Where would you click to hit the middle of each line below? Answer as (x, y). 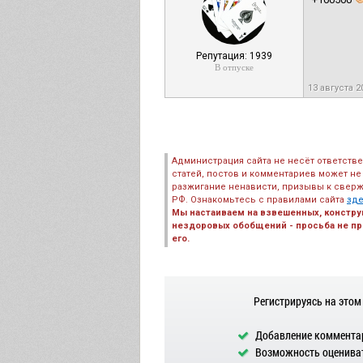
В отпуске (234, 67)
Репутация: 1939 (234, 56)
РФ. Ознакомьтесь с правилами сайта (259, 200)
